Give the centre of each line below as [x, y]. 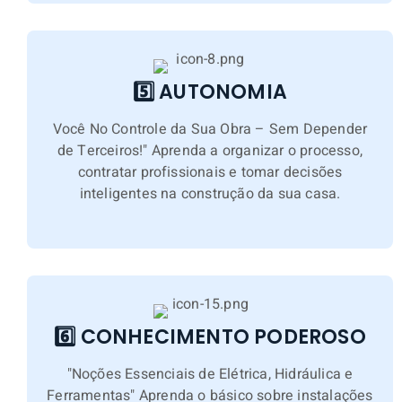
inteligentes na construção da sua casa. [210, 193]
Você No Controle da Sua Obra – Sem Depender [210, 129]
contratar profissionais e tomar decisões [210, 172]
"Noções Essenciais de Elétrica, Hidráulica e [210, 374]
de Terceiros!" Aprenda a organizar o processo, [210, 150]
